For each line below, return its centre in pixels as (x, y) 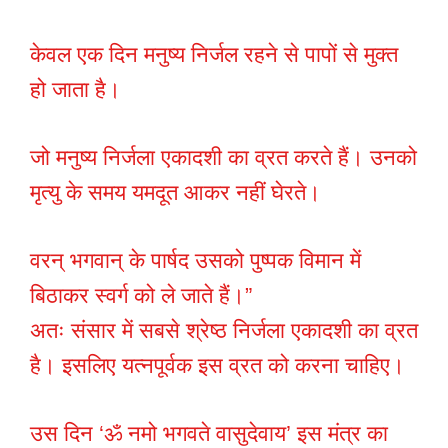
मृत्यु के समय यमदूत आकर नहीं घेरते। (175, 193)
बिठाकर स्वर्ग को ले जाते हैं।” (141, 296)
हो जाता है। (75, 90)
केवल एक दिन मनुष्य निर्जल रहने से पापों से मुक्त (214, 55)
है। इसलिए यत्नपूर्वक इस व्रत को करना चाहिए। (217, 366)
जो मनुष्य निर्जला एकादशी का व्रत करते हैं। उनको (223, 158)
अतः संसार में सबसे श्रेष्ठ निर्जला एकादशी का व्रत (224, 331)
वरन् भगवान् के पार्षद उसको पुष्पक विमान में (195, 261)
